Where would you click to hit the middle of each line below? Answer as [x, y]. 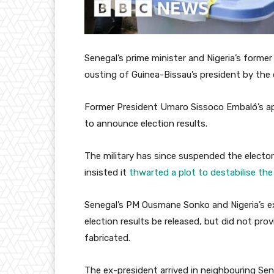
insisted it [107, 173]
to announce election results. [146, 124]
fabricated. [107, 238]
